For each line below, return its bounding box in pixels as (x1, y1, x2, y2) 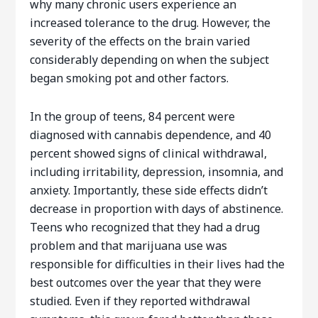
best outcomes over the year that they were (30, 275, 262, 290)
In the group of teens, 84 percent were (30, 109, 236, 124)
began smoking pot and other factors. (30, 70, 229, 86)
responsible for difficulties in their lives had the (30, 256, 285, 272)
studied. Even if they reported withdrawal (30, 293, 251, 309)
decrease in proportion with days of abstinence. (30, 201, 284, 216)
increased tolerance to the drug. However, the (30, 15, 271, 31)
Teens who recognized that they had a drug (30, 219, 261, 235)
